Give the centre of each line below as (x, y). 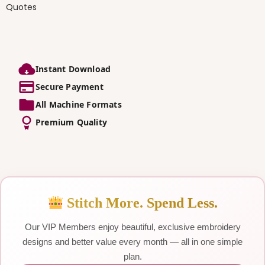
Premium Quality (71, 122)
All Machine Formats (79, 105)
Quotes (21, 7)
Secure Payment (70, 87)
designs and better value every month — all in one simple (132, 242)
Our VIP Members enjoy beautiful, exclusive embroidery (132, 227)
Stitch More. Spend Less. (141, 203)
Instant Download (73, 69)
